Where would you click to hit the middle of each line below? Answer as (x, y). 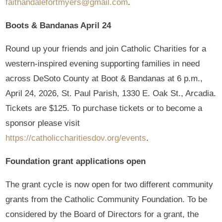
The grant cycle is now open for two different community (110, 184)
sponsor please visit (43, 123)
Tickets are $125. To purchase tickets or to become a (104, 108)
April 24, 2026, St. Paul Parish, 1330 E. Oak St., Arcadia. (111, 93)
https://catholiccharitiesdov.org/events (76, 138)
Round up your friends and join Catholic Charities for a (106, 49)
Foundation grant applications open (76, 161)
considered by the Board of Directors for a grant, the (102, 214)
